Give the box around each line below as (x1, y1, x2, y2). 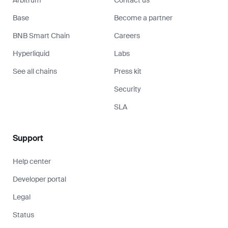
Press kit (114, 66, 141, 76)
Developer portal (13, 174, 66, 184)
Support (13, 132, 43, 144)
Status (13, 210, 34, 219)
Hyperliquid (13, 48, 49, 58)
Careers (114, 31, 140, 40)
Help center (13, 156, 51, 166)
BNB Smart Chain (13, 31, 70, 40)
